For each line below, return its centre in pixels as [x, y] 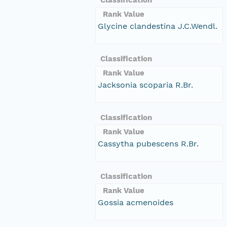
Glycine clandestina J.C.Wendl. [158, 26]
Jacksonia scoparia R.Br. [145, 85]
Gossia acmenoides [136, 202]
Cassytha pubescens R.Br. [148, 143]
